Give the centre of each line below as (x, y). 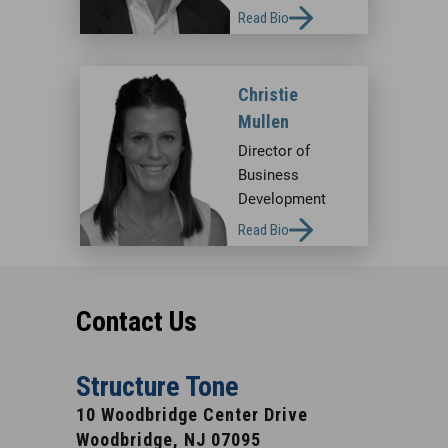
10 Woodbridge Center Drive (191, 414)
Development (282, 198)
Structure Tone (157, 386)
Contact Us (136, 321)
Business (268, 174)
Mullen (263, 121)
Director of (274, 150)
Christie (268, 94)
